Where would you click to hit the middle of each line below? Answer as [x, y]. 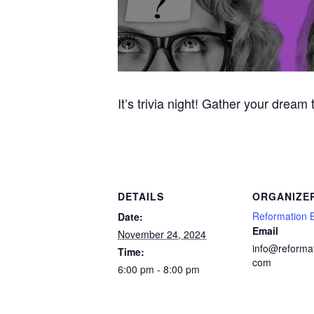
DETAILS [141, 196]
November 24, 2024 [162, 234]
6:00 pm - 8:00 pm [159, 269]
